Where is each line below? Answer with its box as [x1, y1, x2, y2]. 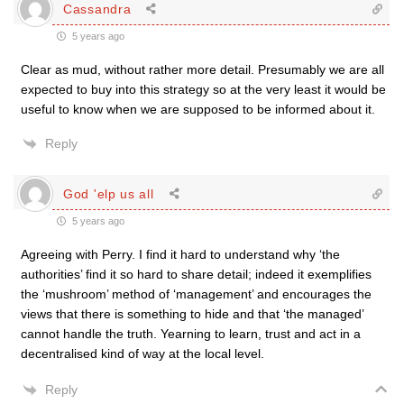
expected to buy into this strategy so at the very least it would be [21, 82, 386, 96]
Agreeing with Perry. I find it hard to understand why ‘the [21, 247, 340, 262]
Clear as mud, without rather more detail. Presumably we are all [21, 62, 384, 77]
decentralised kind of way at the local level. [21, 346, 264, 361]
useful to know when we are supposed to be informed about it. [21, 102, 375, 116]
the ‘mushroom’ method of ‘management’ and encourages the [21, 287, 372, 301]
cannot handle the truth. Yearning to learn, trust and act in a [21, 326, 361, 341]
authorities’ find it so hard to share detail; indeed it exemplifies [21, 267, 372, 281]
